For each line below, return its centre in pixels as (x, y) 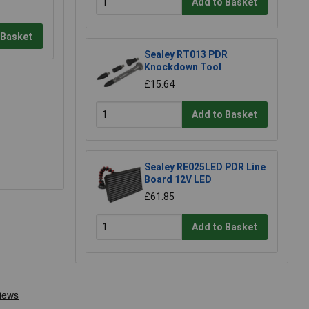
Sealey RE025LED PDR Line (205, 167)
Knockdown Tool (183, 67)
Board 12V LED (178, 180)
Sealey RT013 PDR (186, 55)
